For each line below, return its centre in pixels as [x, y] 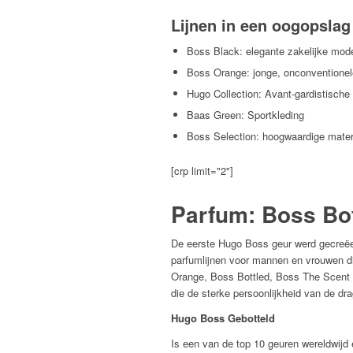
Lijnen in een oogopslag [261, 25]
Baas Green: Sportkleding [245, 115]
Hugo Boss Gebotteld [223, 318]
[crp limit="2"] [202, 171]
